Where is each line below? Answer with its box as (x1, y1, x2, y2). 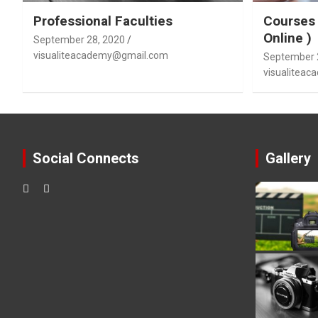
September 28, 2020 (33, 34, 125, 46)
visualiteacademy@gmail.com (33, 50, 168, 62)
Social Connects (33, 150, 139, 168)
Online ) (263, 30, 312, 47)
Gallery (265, 150, 311, 168)
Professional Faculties (33, 13, 172, 30)
